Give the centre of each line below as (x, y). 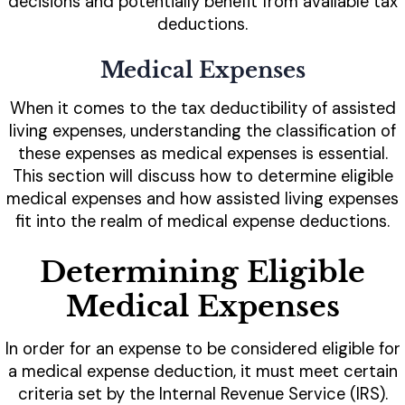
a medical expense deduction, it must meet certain (202, 372)
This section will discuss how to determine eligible (202, 177)
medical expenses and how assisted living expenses (202, 199)
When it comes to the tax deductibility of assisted (202, 109)
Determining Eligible (202, 273)
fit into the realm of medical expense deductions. (202, 222)
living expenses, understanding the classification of (202, 132)
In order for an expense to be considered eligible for (202, 349)
